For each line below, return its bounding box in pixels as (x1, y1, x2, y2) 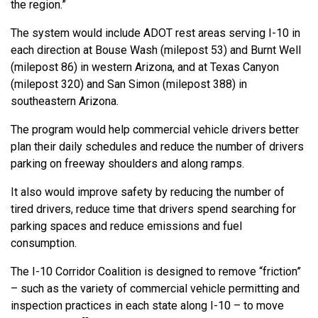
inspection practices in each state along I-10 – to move (11, 298, 284, 312)
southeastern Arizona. (11, 94, 119, 108)
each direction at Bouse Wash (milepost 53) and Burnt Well (11, 43, 301, 57)
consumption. (11, 236, 77, 250)
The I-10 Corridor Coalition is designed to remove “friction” (11, 264, 301, 278)
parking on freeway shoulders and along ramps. (11, 156, 244, 170)
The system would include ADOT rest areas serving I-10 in (11, 26, 300, 40)
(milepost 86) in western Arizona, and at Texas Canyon (11, 60, 279, 74)
